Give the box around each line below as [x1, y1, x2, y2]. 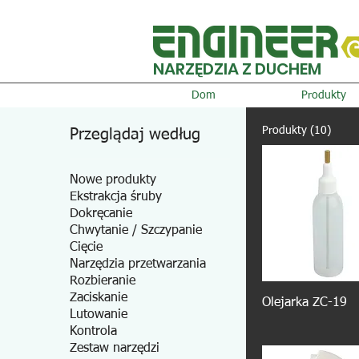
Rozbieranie [70, 275, 136, 288]
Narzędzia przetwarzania [70, 258, 207, 271]
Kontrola [70, 325, 118, 338]
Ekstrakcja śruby [70, 191, 163, 204]
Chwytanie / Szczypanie [70, 224, 203, 237]
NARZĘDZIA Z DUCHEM [153, 58, 321, 80]
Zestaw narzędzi [70, 342, 160, 355]
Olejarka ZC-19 [262, 296, 348, 309]
